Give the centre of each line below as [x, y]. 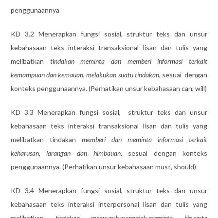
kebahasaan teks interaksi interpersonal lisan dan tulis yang [109, 204]
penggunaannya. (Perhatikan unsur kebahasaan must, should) [103, 166]
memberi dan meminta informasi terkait [145, 139]
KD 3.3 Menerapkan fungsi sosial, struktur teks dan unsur [109, 112]
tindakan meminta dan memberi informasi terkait [129, 61]
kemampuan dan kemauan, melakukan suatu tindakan [85, 74]
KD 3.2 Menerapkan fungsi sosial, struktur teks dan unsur [109, 34]
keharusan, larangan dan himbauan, [66, 153]
